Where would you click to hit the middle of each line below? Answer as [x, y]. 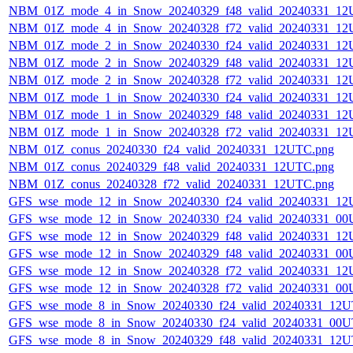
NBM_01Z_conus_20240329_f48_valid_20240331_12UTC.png [171, 167]
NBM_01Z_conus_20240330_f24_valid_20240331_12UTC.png [171, 150]
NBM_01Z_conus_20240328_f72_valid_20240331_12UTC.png [171, 184]
